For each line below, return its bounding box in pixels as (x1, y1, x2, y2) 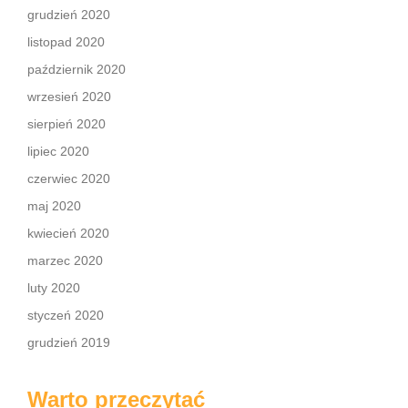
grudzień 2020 (27, 7, 110, 22)
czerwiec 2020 (27, 171, 110, 186)
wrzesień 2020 (27, 89, 111, 104)
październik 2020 (27, 62, 126, 76)
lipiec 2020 (27, 144, 89, 158)
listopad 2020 (27, 35, 105, 49)
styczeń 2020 (27, 308, 104, 322)
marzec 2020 (27, 253, 103, 268)
